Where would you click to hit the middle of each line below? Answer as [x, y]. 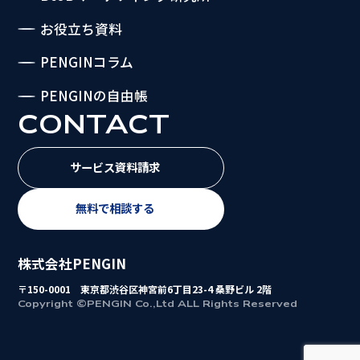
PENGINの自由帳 [94, 96]
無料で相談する [115, 207]
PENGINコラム [86, 62]
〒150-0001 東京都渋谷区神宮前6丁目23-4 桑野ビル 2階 [145, 289]
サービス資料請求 [115, 166]
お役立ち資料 [81, 29]
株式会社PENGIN [72, 263]
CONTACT [94, 126]
